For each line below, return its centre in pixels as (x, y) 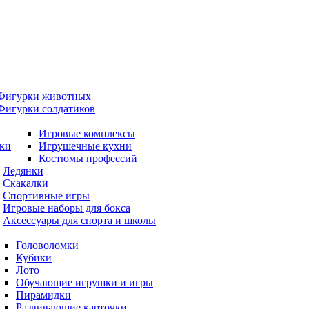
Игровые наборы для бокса (67, 208)
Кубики (34, 258)
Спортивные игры (46, 196)
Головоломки (47, 245)
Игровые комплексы (87, 133)
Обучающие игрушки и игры (84, 282)
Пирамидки (43, 295)
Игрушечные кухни (85, 146)
